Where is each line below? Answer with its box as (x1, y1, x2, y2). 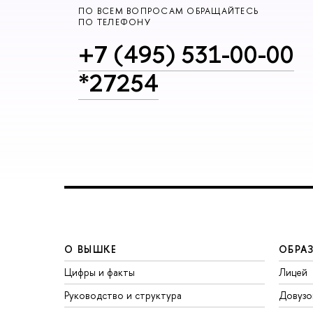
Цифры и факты (64, 265, 135, 279)
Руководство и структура (64, 288, 182, 302)
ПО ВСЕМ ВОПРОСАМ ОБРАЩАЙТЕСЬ (78, 5, 259, 17)
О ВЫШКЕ (64, 242, 117, 256)
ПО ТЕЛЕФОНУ (78, 16, 151, 29)
